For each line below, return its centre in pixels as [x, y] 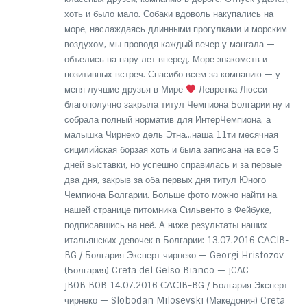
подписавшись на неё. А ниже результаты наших [165, 225]
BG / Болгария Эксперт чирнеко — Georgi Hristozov [174, 255]
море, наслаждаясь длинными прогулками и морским [175, 29]
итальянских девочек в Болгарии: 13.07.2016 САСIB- [176, 240]
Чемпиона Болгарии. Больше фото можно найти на [170, 195]
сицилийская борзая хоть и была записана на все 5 [171, 149]
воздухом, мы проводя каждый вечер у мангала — [169, 44]
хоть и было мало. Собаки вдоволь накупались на [169, 14]
